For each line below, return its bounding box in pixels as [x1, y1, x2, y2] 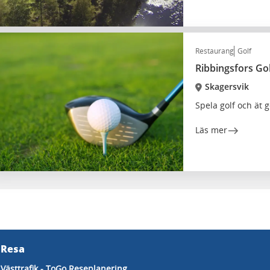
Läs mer [195, 124, 227, 136]
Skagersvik [204, 81, 249, 92]
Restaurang [195, 46, 234, 56]
